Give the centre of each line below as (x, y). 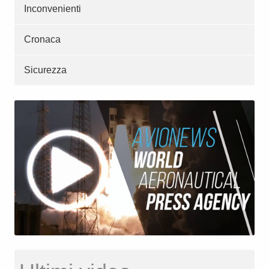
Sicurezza (45, 70)
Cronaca (42, 39)
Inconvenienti (53, 8)
